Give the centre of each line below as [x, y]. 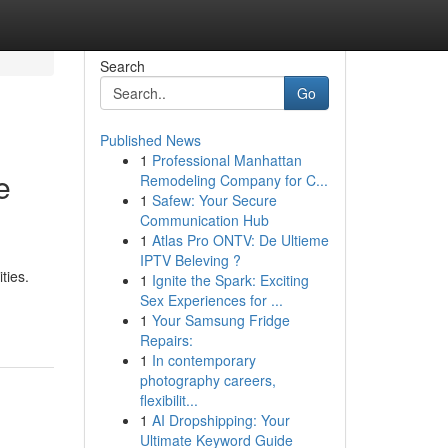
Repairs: [166, 340]
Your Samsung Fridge [220, 320]
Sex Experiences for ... [211, 300]
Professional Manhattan [226, 160]
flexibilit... [168, 400]
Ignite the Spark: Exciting [230, 280]
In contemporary [203, 360]
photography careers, [207, 380]
